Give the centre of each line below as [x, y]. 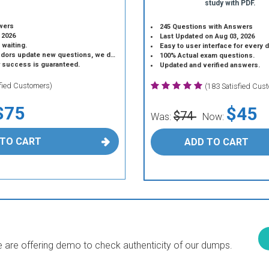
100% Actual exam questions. [207, 56]
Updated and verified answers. [210, 65]
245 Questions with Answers [207, 27]
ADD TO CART [216, 142]
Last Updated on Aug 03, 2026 [207, 36]
